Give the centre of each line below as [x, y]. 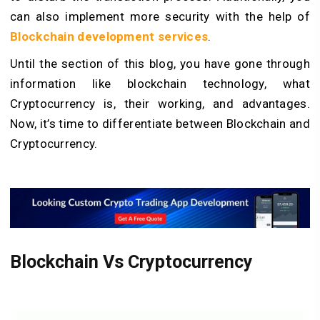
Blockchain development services [109, 37]
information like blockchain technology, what [160, 84]
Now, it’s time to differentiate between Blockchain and [160, 124]
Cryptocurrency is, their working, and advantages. [160, 104]
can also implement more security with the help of [160, 17]
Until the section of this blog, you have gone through [160, 64]
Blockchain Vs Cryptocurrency [131, 261]
